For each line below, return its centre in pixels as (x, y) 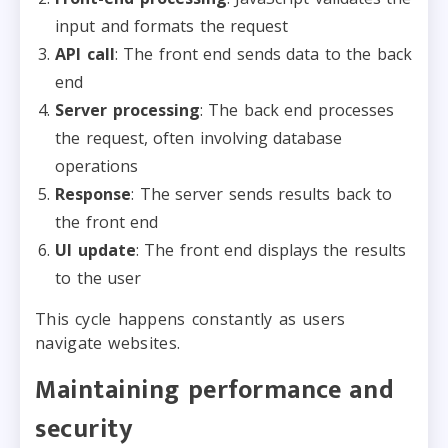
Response (93, 193)
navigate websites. (108, 342)
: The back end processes (296, 109)
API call (85, 53)
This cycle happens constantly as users (190, 318)
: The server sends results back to (261, 193)
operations (96, 165)
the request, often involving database (198, 137)
